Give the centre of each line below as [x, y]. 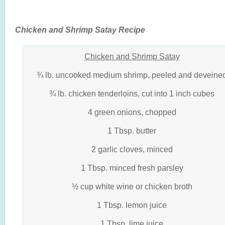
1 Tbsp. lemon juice [132, 205]
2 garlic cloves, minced [132, 149]
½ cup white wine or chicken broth [132, 186]
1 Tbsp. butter [132, 131]
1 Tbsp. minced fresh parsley [132, 168]
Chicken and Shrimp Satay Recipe [80, 30]
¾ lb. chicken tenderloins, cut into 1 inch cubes [132, 93]
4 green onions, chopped [132, 112]
